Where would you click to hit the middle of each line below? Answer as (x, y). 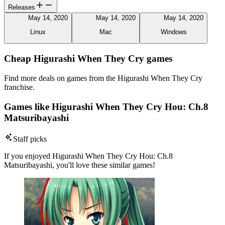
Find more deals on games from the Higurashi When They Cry (103, 78)
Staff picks (30, 139)
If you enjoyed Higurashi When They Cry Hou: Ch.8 (88, 156)
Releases (22, 7)
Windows (174, 32)
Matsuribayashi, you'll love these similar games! (80, 165)
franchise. (19, 87)
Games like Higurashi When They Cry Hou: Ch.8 (106, 106)
